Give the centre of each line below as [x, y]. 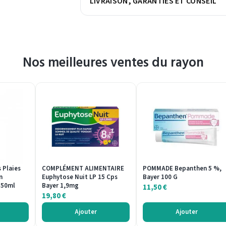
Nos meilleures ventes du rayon [113, 63]
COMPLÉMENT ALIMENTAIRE [83, 169]
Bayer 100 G [160, 177]
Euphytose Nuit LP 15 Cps [80, 177]
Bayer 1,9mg [60, 186]
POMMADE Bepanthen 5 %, [182, 169]
